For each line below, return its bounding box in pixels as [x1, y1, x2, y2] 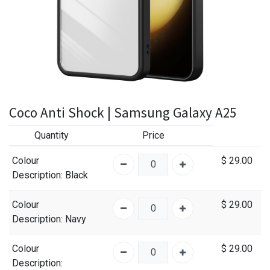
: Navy [60, 213, 86, 225]
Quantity [34, 129, 69, 141]
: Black [60, 169, 88, 181]
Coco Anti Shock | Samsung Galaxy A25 [9, 103, 236, 121]
